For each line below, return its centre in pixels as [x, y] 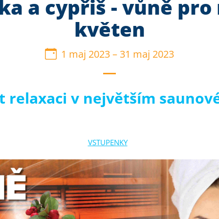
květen [109, 29]
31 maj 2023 [147, 54]
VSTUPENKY [108, 142]
